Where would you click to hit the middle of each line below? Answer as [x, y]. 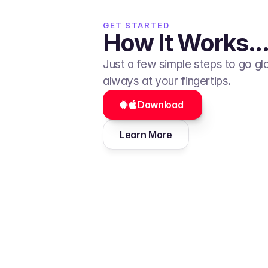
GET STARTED [136, 25]
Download [162, 104]
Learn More [146, 134]
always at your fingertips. [167, 81]
